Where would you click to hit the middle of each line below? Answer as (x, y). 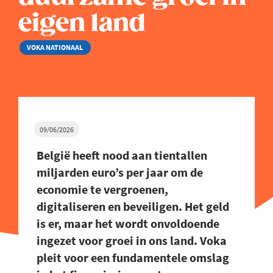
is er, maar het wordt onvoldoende (128, 224)
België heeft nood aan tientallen (122, 155)
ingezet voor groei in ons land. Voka (132, 241)
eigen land (82, 24)
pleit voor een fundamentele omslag (133, 258)
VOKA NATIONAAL (55, 48)
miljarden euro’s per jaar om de (120, 172)
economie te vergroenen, (102, 190)
